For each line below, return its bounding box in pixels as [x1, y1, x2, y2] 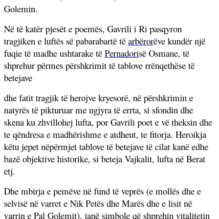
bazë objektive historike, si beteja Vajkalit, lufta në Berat [4, 152, 205, 165]
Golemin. [4, 2, 38, 15]
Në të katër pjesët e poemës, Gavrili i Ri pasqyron [4, 22, 182, 35]
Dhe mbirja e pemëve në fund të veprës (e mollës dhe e [4, 184, 201, 197]
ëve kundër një [153, 34, 205, 47]
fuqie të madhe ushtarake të [4, 46, 105, 59]
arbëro [128, 34, 151, 47]
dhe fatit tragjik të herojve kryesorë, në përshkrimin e [4, 91, 193, 104]
